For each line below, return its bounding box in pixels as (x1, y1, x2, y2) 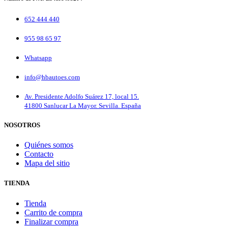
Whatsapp (24, 53, 52, 62)
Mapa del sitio (24, 159, 70, 168)
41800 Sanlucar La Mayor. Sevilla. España (24, 101, 141, 109)
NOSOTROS (4, 121, 40, 129)
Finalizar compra (24, 217, 78, 226)
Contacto (24, 150, 53, 159)
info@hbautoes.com (24, 73, 80, 81)
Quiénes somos (24, 140, 73, 150)
